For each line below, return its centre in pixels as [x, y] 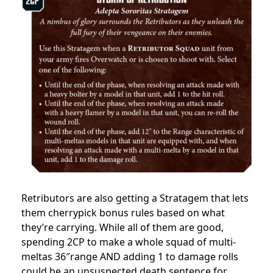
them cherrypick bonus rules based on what [123, 212]
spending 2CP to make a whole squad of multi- [129, 242]
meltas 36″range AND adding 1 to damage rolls [130, 256]
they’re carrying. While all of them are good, [122, 227]
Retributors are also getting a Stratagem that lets [135, 198]
